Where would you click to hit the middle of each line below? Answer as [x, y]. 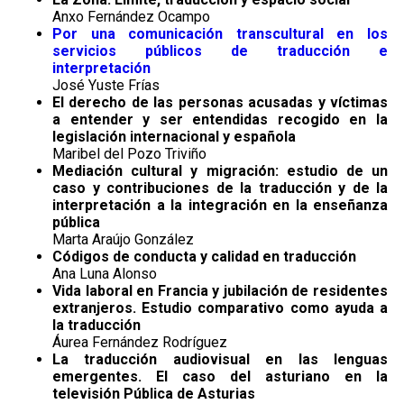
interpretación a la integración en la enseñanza [220, 206]
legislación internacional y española [174, 137]
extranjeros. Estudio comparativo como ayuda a [220, 308]
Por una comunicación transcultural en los [220, 34]
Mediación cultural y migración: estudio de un [220, 171]
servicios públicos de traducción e [220, 51]
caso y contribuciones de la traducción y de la [220, 188]
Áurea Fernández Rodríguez [140, 343]
